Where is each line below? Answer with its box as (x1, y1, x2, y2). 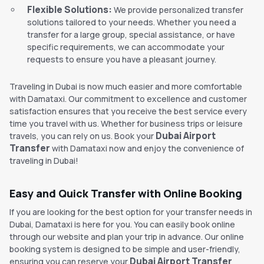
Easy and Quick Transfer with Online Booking (9, 186, 242, 201)
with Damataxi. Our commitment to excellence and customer (9, 93, 247, 105)
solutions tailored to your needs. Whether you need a (27, 16, 236, 28)
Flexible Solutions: (27, 4, 112, 16)
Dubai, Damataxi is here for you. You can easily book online (9, 219, 235, 230)
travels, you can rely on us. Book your (9, 130, 156, 142)
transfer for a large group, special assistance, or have (27, 29, 235, 41)
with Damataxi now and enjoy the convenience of (50, 143, 244, 154)
